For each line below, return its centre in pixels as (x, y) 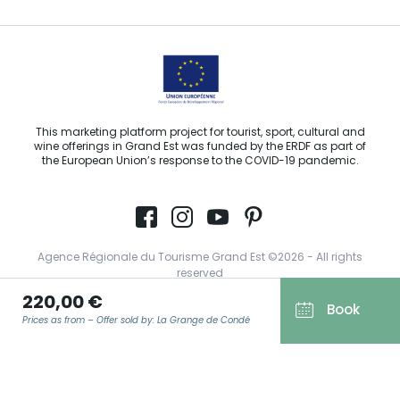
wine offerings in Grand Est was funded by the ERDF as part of (200, 147)
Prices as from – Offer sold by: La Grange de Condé (136, 321)
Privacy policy (200, 362)
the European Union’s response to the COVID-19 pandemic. (200, 161)
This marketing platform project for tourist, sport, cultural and (200, 133)
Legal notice (200, 335)
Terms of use (200, 308)
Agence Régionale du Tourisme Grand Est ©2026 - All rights (200, 258)
